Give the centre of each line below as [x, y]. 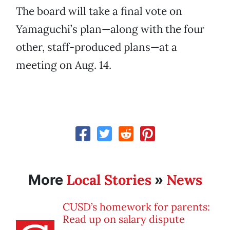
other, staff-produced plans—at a [97, 47]
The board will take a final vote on [99, 11]
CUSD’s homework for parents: [136, 207]
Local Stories [109, 180]
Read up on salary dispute [124, 219]
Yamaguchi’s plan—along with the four [110, 29]
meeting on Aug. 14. [64, 65]
